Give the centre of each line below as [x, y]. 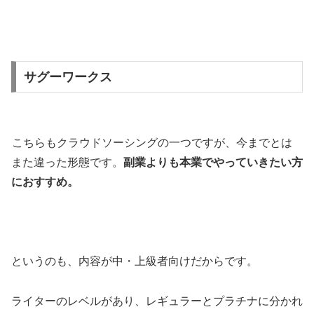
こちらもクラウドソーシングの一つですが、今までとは [152, 142]
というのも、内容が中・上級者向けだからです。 [135, 261]
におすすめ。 [45, 182]
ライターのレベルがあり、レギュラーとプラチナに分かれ [157, 301]
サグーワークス [68, 77]
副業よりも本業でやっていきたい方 [213, 162]
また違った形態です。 [67, 162]
